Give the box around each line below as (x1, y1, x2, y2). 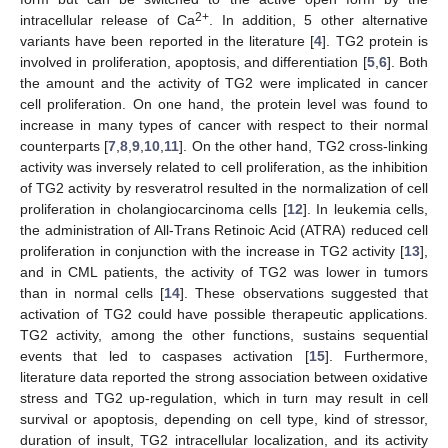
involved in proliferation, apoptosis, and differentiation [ (20, 53, 367, 70)
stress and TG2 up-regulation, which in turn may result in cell (20, 389, 428, 406)
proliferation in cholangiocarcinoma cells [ (20, 200, 287, 217)
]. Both (386, 53, 429, 70)
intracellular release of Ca (20, 11, 196, 28)
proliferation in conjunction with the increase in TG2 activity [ (20, 242, 404, 259)
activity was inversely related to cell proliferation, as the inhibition (20, 158, 428, 175)
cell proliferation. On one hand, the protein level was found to (20, 95, 428, 112)
